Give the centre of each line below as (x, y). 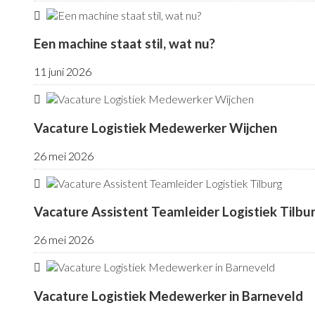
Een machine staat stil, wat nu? (124, 44)
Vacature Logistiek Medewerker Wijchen (155, 128)
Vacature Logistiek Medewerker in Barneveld (168, 296)
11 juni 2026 (63, 72)
